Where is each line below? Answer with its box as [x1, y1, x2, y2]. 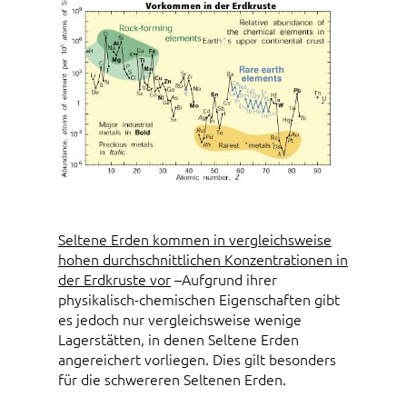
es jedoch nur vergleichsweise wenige [58, 308, 302, 329]
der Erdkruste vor [58, 268, 171, 289]
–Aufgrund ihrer [171, 268, 277, 289]
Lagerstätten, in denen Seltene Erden [58, 328, 299, 349]
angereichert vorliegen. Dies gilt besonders [58, 348, 336, 369]
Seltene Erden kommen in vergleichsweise [58, 228, 332, 249]
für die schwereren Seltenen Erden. [58, 368, 286, 389]
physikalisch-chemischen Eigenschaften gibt [58, 288, 340, 309]
